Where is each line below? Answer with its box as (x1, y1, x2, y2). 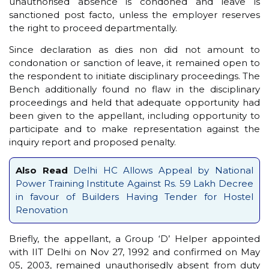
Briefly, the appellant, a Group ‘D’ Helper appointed (9, 232, 260, 244)
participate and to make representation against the (9, 122, 260, 134)
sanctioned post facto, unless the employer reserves (9, 8, 260, 20)
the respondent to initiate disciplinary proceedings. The (9, 70, 260, 82)
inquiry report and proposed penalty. (9, 136, 176, 148)
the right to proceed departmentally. (9, 22, 177, 34)
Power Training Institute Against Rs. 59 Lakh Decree (16, 178, 253, 190)
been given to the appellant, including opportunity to (9, 109, 260, 121)
